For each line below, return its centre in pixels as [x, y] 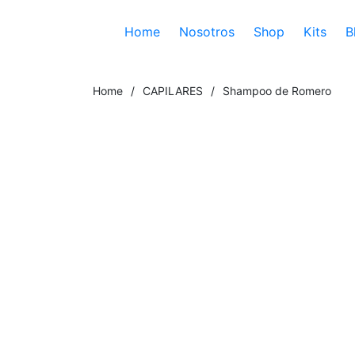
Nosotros [207, 32]
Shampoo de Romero [277, 91]
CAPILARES [173, 91]
